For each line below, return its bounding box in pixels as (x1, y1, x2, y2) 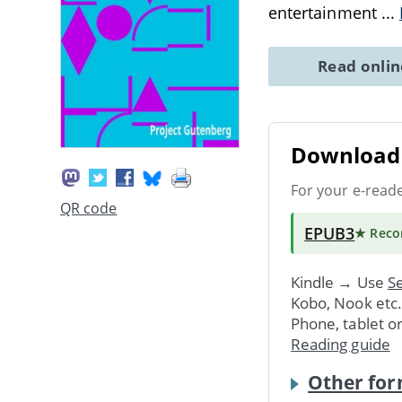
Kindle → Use (291, 271, 388, 293)
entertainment (268, 2, 381, 23)
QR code (60, 198, 118, 219)
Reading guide (291, 333, 390, 354)
